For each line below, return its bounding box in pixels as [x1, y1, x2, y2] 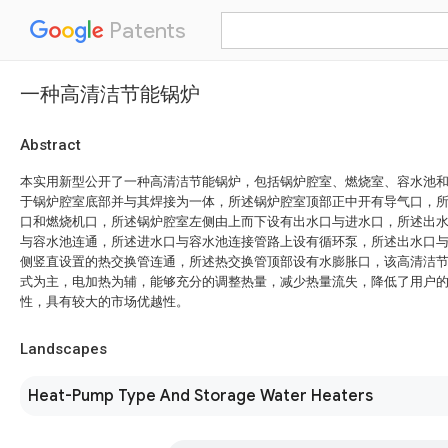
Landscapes [20, 340, 107, 358]
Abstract [20, 136, 81, 154]
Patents [104, 17, 186, 44]
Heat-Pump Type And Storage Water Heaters [28, 386, 373, 406]
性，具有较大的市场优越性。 [20, 294, 189, 309]
